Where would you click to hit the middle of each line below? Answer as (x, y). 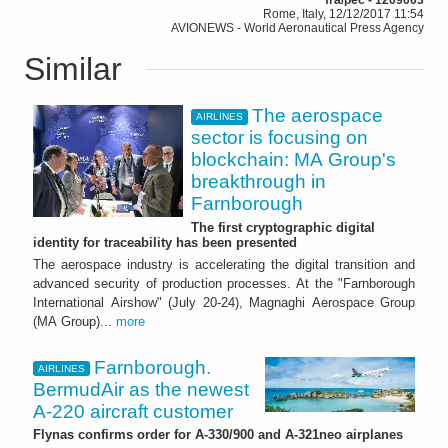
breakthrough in (258, 181)
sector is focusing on (279, 137)
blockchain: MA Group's (293, 159)
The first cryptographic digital (283, 227)
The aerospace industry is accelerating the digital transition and (224, 264)
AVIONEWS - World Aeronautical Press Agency (297, 27)
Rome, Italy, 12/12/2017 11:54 (343, 13)
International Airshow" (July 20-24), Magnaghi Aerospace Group (224, 302)
